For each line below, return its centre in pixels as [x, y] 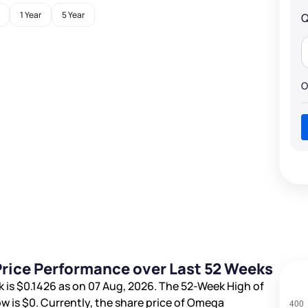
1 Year [31, 15]
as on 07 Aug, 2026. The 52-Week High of [160, 286]
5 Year [73, 15]
